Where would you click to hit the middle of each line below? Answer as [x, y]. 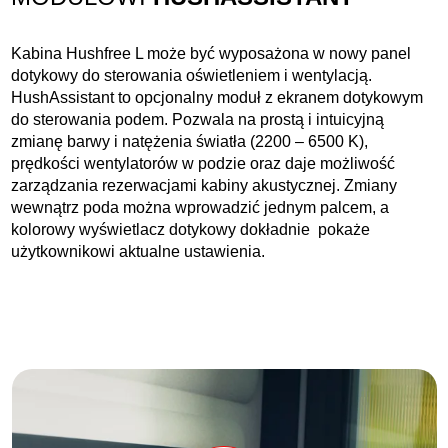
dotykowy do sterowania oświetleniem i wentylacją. [192, 76]
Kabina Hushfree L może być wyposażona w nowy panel [211, 54]
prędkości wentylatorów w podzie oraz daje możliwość [203, 164]
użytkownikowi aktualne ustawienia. [138, 252]
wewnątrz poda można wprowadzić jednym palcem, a [200, 208]
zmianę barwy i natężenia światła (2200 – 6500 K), [190, 142]
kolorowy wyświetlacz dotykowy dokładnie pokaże [191, 230]
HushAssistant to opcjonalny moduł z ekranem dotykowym [217, 98]
